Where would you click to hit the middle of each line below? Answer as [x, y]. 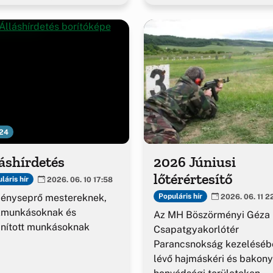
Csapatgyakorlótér [196, 229]
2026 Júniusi [195, 161]
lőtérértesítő [193, 179]
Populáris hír [180, 197]
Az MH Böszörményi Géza [212, 214]
